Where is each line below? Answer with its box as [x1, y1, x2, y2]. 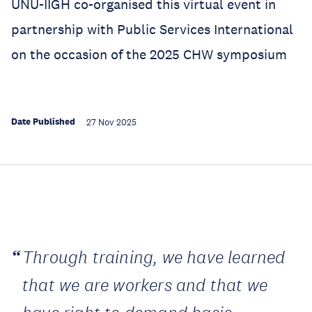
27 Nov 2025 [86, 117, 136, 128]
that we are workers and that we [22, 275, 268, 295]
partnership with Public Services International [11, 21, 293, 38]
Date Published [11, 116, 75, 127]
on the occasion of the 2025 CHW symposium [11, 46, 287, 63]
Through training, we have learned [22, 247, 286, 267]
